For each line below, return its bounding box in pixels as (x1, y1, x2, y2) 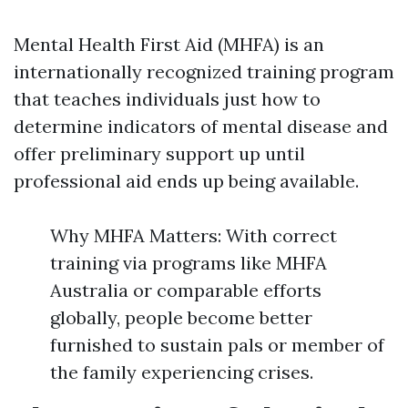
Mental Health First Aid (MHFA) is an (14, 33, 324, 56)
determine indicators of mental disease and (14, 115, 388, 138)
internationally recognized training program (14, 60, 394, 83)
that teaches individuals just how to (14, 87, 321, 110)
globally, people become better (50, 306, 312, 329)
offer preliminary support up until (14, 142, 305, 165)
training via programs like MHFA (50, 251, 327, 274)
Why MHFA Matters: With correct (50, 224, 337, 247)
